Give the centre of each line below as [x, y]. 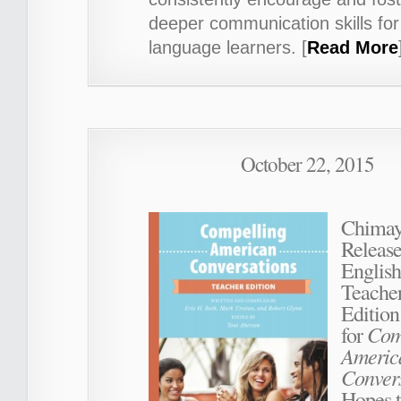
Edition [370, 313]
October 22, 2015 [307, 163]
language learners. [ [228, 47]
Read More [353, 47]
